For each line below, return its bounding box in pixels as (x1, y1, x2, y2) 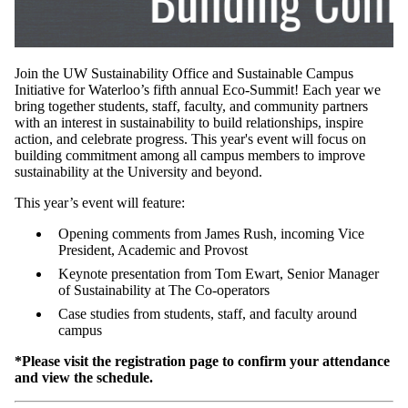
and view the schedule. (15, 369, 153, 385)
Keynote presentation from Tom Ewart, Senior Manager (58, 265, 379, 281)
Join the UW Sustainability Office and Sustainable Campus (15, 65, 353, 81)
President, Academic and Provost (58, 241, 248, 258)
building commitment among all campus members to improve (15, 147, 365, 163)
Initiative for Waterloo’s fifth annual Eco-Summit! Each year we (15, 81, 381, 97)
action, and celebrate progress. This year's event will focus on (15, 130, 366, 147)
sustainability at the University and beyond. (15, 163, 266, 179)
